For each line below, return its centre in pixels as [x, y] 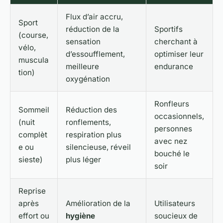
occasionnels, [179, 116]
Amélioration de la [98, 204]
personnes [173, 129]
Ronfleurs [172, 104]
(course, [33, 35]
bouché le [172, 154]
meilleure [82, 67]
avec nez [171, 141]
